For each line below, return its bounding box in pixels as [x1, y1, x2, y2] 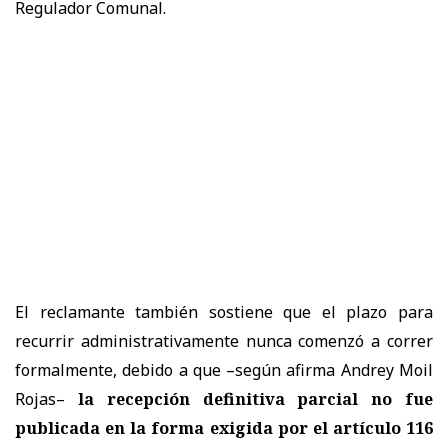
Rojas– [15, 387, 78, 410]
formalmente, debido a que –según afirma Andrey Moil [15, 358, 433, 381]
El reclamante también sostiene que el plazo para [15, 300, 433, 323]
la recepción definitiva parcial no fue [77, 387, 434, 410]
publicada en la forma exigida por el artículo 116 [15, 416, 433, 439]
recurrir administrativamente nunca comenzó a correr [15, 329, 433, 352]
